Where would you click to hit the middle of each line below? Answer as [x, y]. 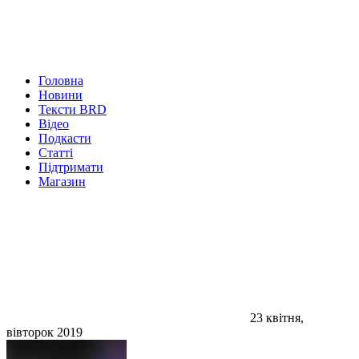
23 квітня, [275, 318]
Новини [61, 95]
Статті [56, 153]
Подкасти [65, 138]
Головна [61, 81]
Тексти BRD [73, 109]
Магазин [62, 182]
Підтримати [71, 167]
